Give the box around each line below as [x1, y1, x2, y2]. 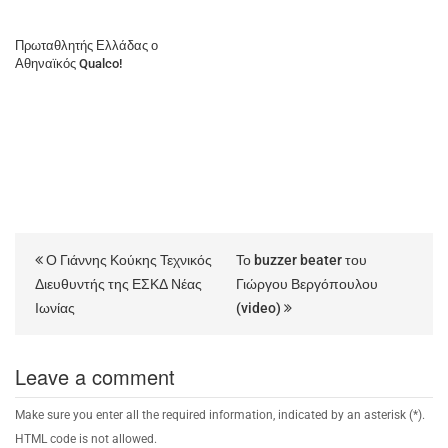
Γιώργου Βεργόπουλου [236, 275, 378, 292]
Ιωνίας [35, 299, 75, 316]
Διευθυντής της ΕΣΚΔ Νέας [35, 275, 202, 292]
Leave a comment [15, 361, 175, 391]
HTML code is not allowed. [15, 431, 157, 446]
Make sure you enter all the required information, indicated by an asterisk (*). [15, 407, 425, 422]
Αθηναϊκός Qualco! [15, 55, 122, 71]
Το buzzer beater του [236, 251, 367, 268]
